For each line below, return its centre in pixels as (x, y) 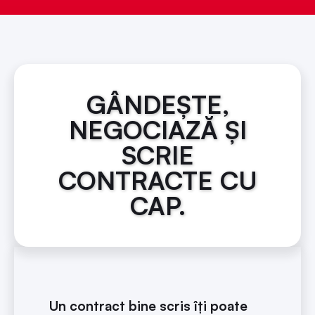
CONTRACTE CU (157, 180)
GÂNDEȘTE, (157, 104)
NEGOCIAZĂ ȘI (157, 129)
